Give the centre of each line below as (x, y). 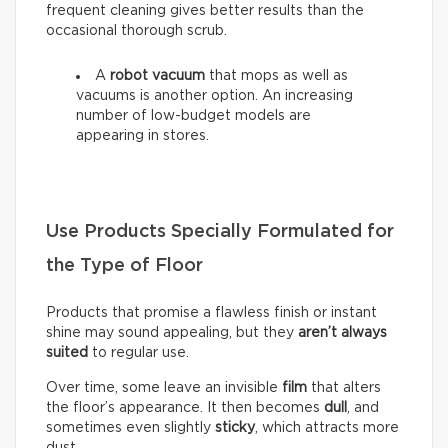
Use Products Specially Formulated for (220, 231)
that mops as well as (276, 75)
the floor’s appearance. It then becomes (185, 407)
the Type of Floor (124, 265)
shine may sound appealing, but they (172, 332)
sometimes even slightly (130, 427)
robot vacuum (157, 75)
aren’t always (342, 332)
